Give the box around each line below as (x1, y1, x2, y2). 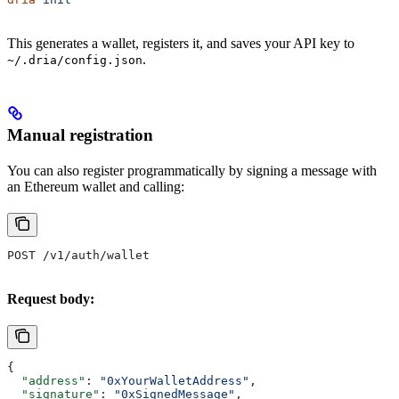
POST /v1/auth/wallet (7, 248, 150, 263)
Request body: (7, 291, 94, 307)
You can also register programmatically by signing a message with (7, 163, 377, 179)
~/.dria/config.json (7, 53, 142, 68)
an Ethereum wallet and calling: (7, 179, 184, 195)
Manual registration (7, 126, 153, 145)
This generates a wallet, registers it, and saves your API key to (7, 36, 354, 52)
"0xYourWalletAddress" (100, 374, 249, 388)
